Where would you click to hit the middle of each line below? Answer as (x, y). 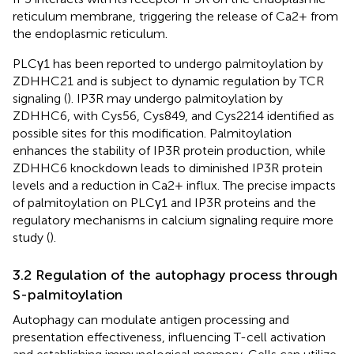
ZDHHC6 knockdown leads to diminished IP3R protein (168, 168)
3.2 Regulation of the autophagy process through (175, 275)
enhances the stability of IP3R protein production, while (169, 150)
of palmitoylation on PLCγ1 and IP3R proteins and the (164, 202)
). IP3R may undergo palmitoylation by (175, 98)
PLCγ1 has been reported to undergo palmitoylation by (168, 63)
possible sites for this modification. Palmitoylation (152, 133)
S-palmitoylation (68, 294)
